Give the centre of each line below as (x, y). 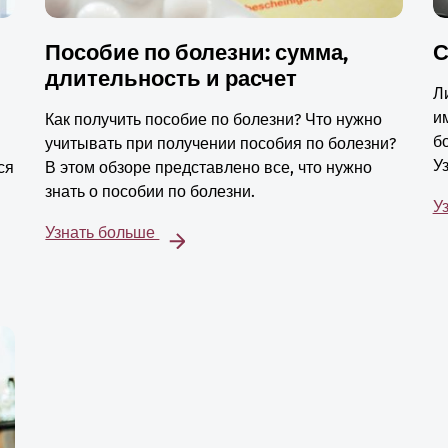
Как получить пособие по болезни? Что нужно (214, 120)
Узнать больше (102, 233)
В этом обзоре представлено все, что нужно (209, 168)
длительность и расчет (171, 79)
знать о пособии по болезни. (150, 192)
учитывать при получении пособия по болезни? (221, 144)
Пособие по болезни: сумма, (197, 53)
